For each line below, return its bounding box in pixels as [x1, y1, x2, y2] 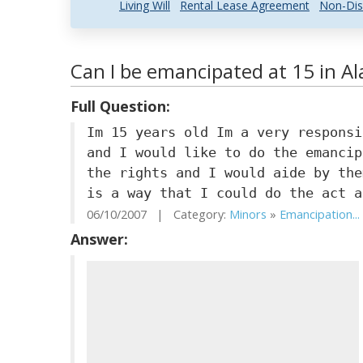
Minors [229, 207, 267, 222]
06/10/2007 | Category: [87, 207, 229, 222]
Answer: [70, 229, 128, 249]
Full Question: [70, 96, 170, 116]
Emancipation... [280, 207, 360, 222]
